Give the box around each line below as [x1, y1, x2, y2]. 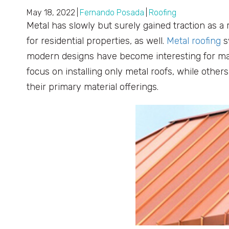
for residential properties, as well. [27, 35, 167, 47]
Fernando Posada [80, 8, 144, 18]
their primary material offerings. [27, 81, 158, 93]
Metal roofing [167, 35, 221, 47]
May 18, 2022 [27, 8, 75, 18]
